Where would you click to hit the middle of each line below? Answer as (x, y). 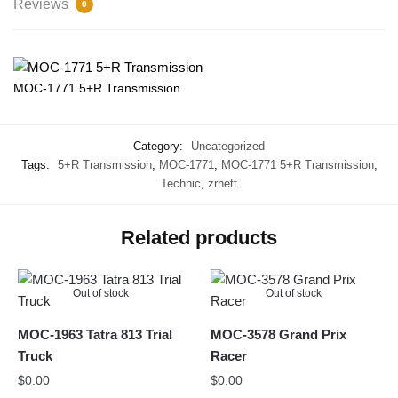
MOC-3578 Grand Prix (279, 334)
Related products (199, 237)
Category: (160, 146)
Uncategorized (228, 146)
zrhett (223, 183)
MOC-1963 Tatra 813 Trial (95, 334)
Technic (181, 183)
